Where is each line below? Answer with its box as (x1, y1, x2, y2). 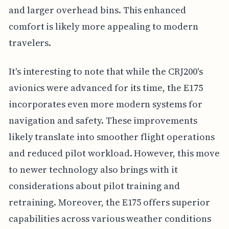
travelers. (8, 36, 52, 50)
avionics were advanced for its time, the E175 (8, 81, 203, 95)
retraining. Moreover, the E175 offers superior (8, 196, 210, 209)
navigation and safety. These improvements (8, 114, 197, 127)
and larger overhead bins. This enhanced (8, 4, 186, 17)
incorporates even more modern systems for (8, 98, 202, 111)
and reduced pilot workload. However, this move (8, 147, 220, 160)
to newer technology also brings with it (8, 163, 178, 176)
